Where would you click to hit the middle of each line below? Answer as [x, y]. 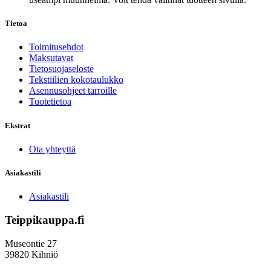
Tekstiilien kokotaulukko [76, 80]
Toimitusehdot [56, 47]
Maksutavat [51, 58]
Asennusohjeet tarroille [73, 91]
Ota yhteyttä [52, 149]
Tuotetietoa [50, 102]
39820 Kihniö [31, 254]
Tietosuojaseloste [61, 69]
